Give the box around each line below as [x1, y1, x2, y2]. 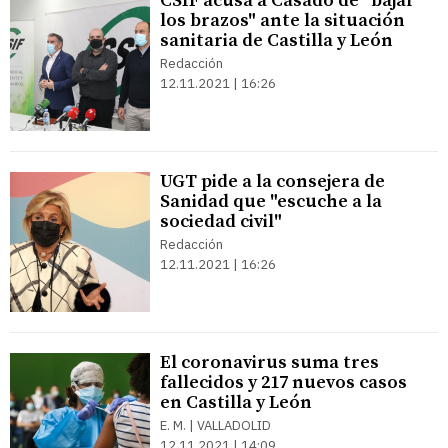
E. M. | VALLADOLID [160, 417, 271, 434]
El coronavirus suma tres [160, 351, 379, 374]
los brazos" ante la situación [160, 9, 405, 32]
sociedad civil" [160, 210, 282, 233]
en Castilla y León [160, 391, 312, 414]
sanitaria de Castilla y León [160, 29, 393, 52]
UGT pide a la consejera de [160, 170, 385, 193]
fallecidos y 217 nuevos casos [160, 371, 407, 394]
